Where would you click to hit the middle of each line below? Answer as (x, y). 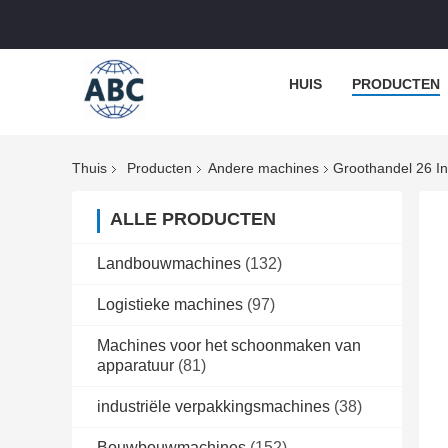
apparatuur (135, 366)
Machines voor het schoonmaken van (229, 346)
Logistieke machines (170, 305)
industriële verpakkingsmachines (213, 407)
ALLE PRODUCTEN (193, 219)
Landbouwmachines (169, 264)
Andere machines (263, 168)
